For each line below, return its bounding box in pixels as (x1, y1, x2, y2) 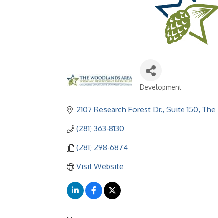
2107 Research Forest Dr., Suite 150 (76, 105, 198, 114)
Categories (139, 89, 183, 99)
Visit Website (76, 162, 124, 171)
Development (140, 83, 181, 91)
